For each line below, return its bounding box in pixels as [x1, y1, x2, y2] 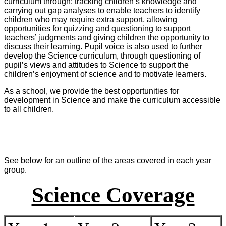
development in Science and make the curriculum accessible [4, 96, 220, 105]
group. [4, 165, 27, 175]
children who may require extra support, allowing [4, 15, 177, 24]
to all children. [4, 105, 54, 114]
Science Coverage [31, 183, 195, 207]
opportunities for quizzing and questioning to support [4, 24, 191, 33]
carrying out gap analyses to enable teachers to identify [4, 6, 200, 15]
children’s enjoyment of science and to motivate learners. [4, 70, 206, 79]
